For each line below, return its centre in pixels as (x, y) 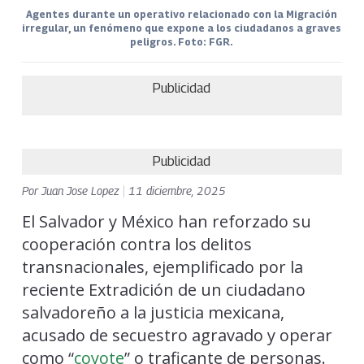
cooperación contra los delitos (136, 244)
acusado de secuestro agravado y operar (177, 335)
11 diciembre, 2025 (177, 190)
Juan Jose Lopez (82, 190)
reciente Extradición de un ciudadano (163, 289)
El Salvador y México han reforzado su (166, 221)
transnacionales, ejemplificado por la (162, 266)
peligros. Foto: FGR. (182, 41)
